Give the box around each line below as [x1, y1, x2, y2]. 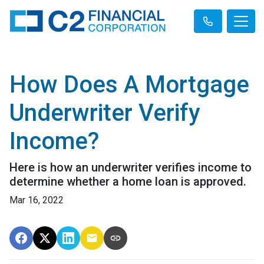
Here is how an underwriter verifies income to [9, 160, 252, 174]
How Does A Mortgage [9, 71, 249, 98]
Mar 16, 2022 [9, 194, 64, 206]
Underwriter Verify [9, 99, 200, 127]
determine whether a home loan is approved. [9, 174, 246, 189]
